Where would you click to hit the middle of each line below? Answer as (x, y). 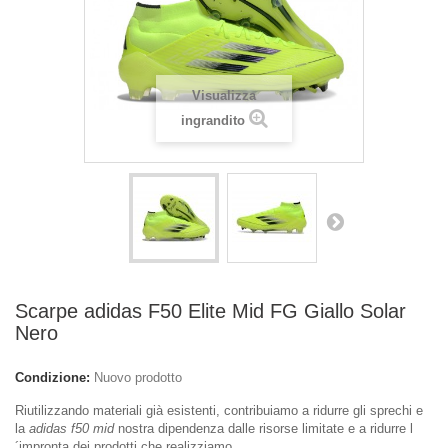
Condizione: (52, 377)
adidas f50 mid (69, 428)
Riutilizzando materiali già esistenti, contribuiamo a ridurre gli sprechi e (219, 410)
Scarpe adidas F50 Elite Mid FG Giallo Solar (210, 311)
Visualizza (224, 95)
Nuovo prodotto (138, 377)
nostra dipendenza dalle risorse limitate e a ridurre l (263, 428)
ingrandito (212, 120)
